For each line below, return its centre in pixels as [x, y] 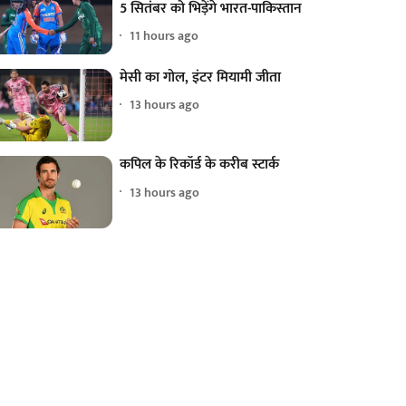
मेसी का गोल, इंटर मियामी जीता [201, 77]
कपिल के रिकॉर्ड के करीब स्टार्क [200, 165]
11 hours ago [164, 36]
